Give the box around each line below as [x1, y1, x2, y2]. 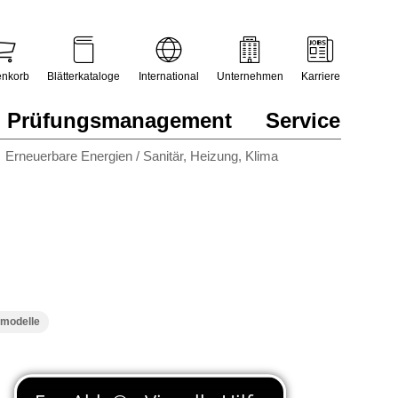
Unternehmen [216, 70, 283, 83]
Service [266, 108, 341, 132]
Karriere [300, 70, 340, 83]
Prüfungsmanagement [7, 108, 233, 132]
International [138, 70, 199, 83]
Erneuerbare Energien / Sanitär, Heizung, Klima [4, 148, 278, 163]
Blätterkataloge [46, 70, 120, 83]
